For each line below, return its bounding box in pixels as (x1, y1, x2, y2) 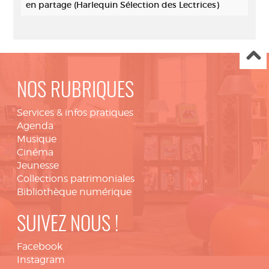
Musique (17, 133, 56, 145)
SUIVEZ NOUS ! (17, 216, 119, 235)
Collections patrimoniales (17, 173, 134, 184)
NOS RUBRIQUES (17, 82, 134, 101)
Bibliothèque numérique (17, 186, 131, 198)
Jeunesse (17, 160, 59, 171)
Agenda (17, 120, 53, 131)
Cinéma (17, 147, 53, 158)
